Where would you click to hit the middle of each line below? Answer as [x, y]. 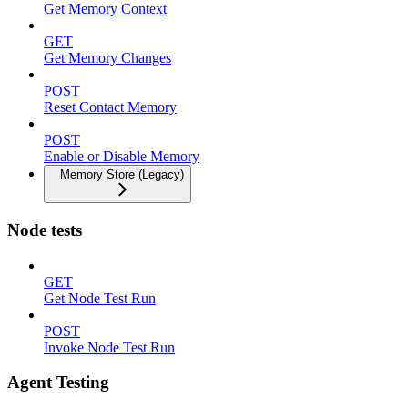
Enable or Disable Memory [122, 157]
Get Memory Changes [107, 58]
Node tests [45, 229]
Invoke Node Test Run [109, 347]
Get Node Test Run [100, 298]
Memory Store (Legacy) [122, 175]
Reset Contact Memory [110, 107]
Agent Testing [58, 382]
